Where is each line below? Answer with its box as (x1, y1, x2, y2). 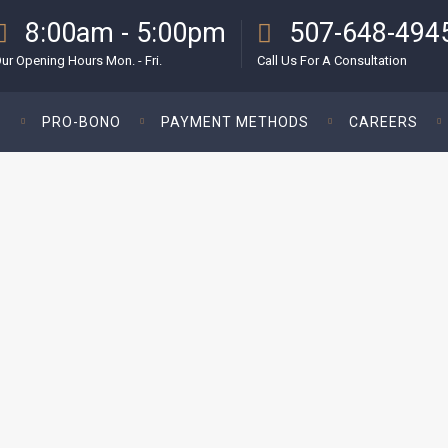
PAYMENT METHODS (161, 114, 309, 130)
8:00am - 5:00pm (25, 16, 226, 49)
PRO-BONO (42, 114, 121, 130)
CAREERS (349, 114, 418, 130)
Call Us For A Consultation (257, 52, 407, 68)
